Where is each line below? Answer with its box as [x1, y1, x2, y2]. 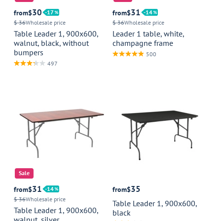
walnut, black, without [14, 38, 89, 48]
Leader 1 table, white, [112, 29, 184, 38]
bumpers [14, 47, 43, 57]
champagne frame [112, 38, 173, 48]
